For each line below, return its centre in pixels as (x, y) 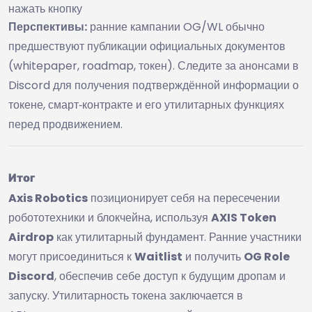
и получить (213, 256)
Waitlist (158, 256)
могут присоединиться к (71, 256)
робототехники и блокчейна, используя (110, 217)
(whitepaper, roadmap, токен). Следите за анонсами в (154, 65)
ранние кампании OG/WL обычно (176, 26)
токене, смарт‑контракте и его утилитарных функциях (146, 104)
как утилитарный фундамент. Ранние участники (178, 237)
